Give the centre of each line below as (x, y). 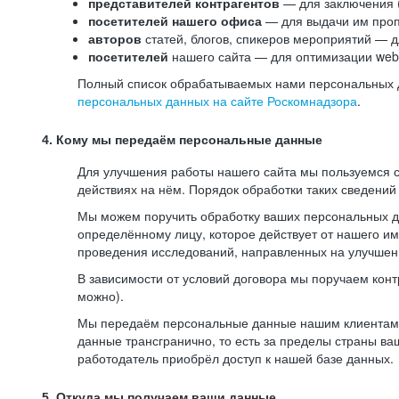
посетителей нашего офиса (177, 20)
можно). (101, 296)
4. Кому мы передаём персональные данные (182, 140)
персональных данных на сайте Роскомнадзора (217, 101)
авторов (115, 38)
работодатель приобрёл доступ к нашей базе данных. (236, 358)
